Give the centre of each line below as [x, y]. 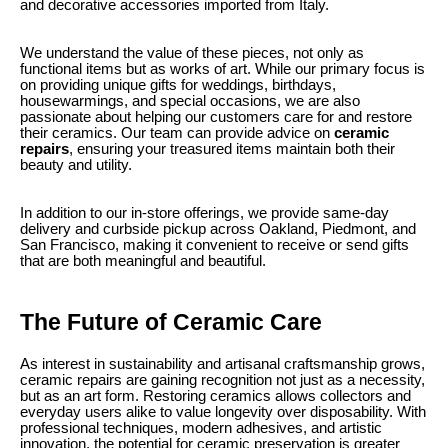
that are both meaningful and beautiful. [143, 260]
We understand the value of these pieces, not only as [192, 52]
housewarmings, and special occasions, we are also [190, 100]
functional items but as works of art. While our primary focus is [222, 68]
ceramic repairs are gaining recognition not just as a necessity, [222, 380]
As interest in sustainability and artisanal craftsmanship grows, [222, 364]
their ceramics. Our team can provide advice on [177, 132]
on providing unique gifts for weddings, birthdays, [178, 84]
